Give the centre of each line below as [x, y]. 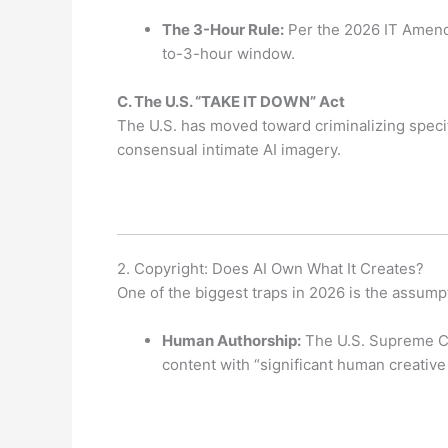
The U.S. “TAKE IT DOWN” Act [239, 101]
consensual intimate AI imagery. [229, 149]
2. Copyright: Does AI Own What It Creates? [270, 268]
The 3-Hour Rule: [223, 29]
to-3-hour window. [228, 53]
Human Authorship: [231, 340]
